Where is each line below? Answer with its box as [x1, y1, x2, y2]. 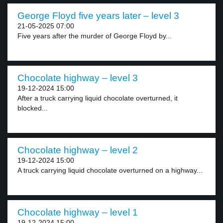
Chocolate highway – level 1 [17, 207, 138, 218]
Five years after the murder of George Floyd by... [17, 32, 172, 40]
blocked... [17, 104, 48, 112]
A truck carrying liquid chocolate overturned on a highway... [17, 166, 203, 174]
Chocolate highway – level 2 [17, 145, 138, 155]
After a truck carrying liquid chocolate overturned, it [17, 94, 178, 102]
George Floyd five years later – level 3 [17, 10, 179, 21]
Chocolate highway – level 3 [17, 73, 138, 83]
